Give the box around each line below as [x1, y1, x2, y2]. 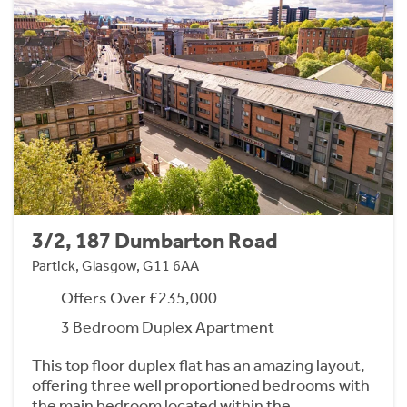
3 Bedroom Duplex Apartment [61, 317, 274, 338]
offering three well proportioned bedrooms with [32, 375, 370, 396]
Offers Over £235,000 [61, 288, 217, 309]
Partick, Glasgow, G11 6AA [32, 257, 199, 275]
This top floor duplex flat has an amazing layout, [32, 355, 365, 376]
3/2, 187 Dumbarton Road [32, 228, 278, 254]
